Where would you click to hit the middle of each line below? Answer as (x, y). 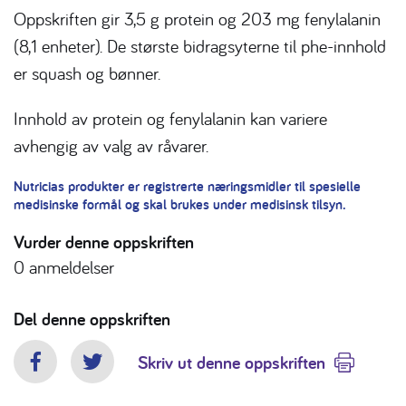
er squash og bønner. (87, 73)
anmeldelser (69, 267)
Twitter (115, 374)
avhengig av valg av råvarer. (111, 146)
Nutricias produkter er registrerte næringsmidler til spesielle (187, 187)
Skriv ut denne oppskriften (232, 362)
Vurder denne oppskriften (104, 242)
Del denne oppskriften (92, 319)
